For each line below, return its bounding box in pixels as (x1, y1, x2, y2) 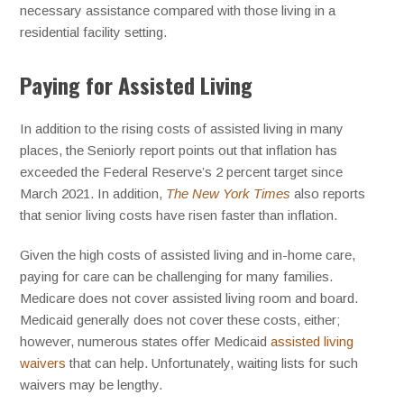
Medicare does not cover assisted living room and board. (20, 290, 359, 307)
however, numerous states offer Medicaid (20, 334, 271, 350)
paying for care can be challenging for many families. (20, 269, 334, 285)
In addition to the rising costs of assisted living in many (20, 121, 344, 137)
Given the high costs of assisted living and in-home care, (20, 247, 356, 263)
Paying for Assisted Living (20, 69, 253, 102)
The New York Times (166, 186, 291, 202)
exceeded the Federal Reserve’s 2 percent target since (20, 164, 344, 180)
